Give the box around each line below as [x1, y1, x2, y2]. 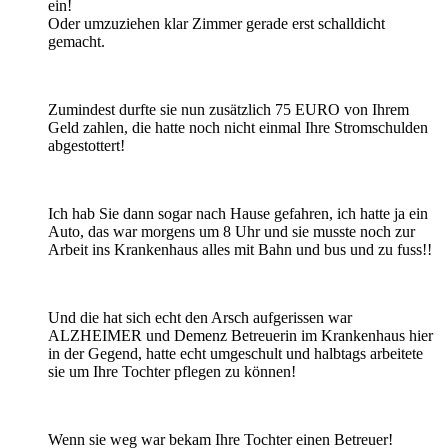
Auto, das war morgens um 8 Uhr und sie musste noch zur [48, 222, 415, 240]
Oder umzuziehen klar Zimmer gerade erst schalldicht [48, 14, 385, 32]
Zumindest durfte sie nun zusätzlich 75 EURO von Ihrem [48, 100, 409, 118]
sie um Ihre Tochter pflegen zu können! [48, 362, 296, 380]
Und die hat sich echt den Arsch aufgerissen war [48, 308, 352, 326]
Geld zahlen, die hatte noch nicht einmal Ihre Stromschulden [48, 118, 428, 136]
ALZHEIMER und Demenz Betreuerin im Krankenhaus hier [48, 326, 433, 344]
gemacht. [48, 32, 105, 50]
